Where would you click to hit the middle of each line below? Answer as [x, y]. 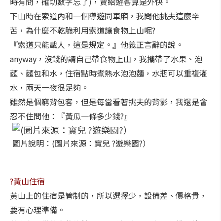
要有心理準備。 [37, 210]
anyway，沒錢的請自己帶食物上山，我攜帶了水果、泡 [106, 59]
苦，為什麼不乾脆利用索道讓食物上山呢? [83, 30]
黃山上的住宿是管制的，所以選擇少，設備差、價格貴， [109, 195]
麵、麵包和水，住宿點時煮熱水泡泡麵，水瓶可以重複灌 [109, 73]
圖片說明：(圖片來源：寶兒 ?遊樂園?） [81, 143]
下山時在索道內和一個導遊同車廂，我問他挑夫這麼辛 [105, 16]
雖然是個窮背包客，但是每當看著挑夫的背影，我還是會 [109, 102]
